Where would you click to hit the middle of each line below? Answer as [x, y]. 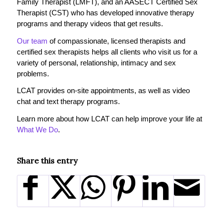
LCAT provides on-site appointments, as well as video [103, 91]
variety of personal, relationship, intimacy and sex [96, 62]
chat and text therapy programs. [68, 102]
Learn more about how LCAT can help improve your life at [109, 119]
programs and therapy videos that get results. [90, 23]
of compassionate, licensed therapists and [116, 41]
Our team [32, 41]
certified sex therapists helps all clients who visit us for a [107, 52]
